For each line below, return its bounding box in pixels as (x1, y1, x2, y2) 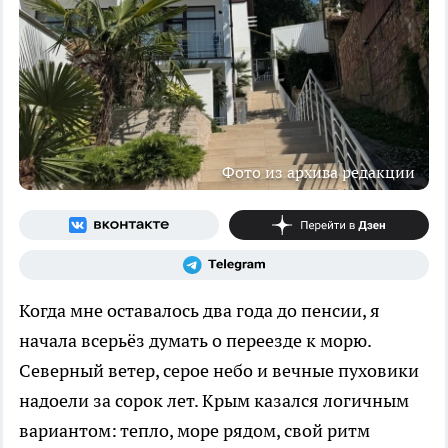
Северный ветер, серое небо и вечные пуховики (19, 358, 419, 382)
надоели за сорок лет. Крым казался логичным (19, 388, 409, 412)
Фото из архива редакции (222, 161, 415, 182)
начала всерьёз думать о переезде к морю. (19, 328, 371, 352)
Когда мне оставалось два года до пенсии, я (19, 298, 380, 322)
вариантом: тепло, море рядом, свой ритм (19, 418, 370, 442)
